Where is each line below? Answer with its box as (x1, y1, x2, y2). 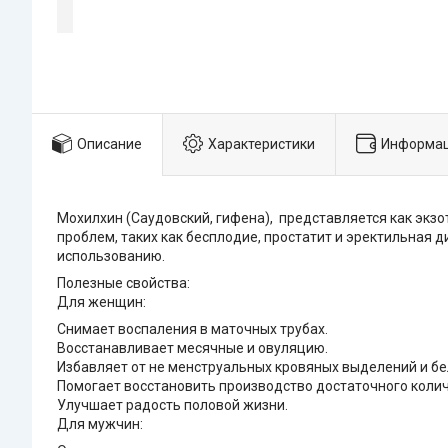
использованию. (57, 248, 165, 265)
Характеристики (208, 135, 315, 152)
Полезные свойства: (57, 275, 190, 292)
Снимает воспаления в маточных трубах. (57, 321, 328, 338)
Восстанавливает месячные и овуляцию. (57, 340, 328, 357)
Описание (77, 135, 142, 152)
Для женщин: (57, 294, 146, 311)
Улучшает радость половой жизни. (57, 397, 288, 414)
